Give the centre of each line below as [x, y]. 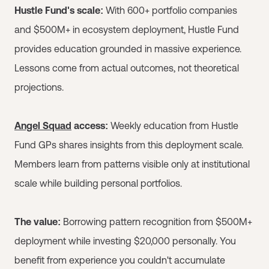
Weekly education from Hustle [173, 125]
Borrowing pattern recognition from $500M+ [156, 221]
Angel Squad [43, 125]
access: [90, 125]
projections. [39, 87]
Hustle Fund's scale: [59, 10]
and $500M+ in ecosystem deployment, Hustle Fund [127, 29]
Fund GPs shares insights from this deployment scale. [129, 144]
